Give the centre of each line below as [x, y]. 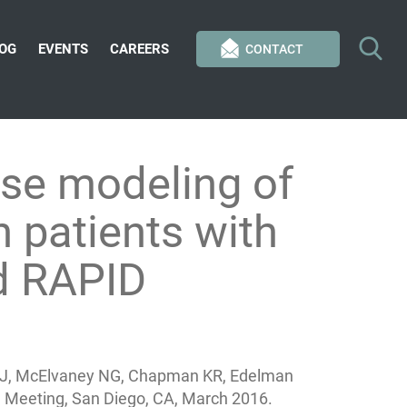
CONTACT [274, 49]
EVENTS [63, 49]
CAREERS [139, 49]
